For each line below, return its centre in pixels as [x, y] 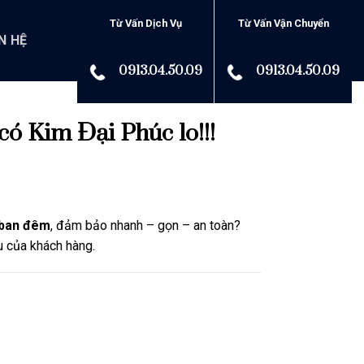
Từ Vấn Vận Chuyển [283, 23]
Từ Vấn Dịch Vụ [146, 23]
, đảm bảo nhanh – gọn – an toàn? [145, 225]
